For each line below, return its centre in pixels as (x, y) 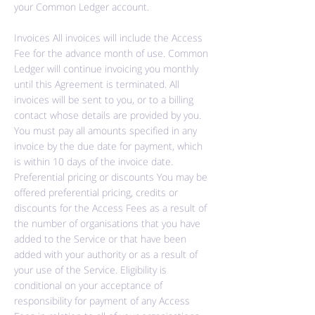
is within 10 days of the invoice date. (94, 161)
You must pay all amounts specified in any (105, 130)
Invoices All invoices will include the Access (108, 38)
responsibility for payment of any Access (102, 301)
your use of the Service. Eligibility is (90, 270)
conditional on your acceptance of (88, 285)
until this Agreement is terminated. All (97, 84)
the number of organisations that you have (107, 223)
